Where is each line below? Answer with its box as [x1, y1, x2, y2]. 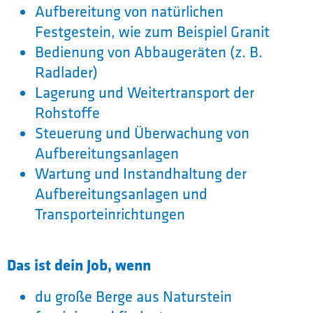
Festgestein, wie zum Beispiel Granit [35, 21, 270, 41]
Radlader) [35, 61, 98, 82]
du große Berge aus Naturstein [35, 286, 232, 307]
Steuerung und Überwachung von [35, 122, 249, 143]
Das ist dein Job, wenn [7, 254, 151, 276]
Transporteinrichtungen [35, 203, 185, 224]
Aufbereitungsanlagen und [35, 183, 208, 203]
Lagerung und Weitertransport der [35, 82, 254, 102]
